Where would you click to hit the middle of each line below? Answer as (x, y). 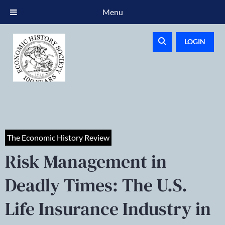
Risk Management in (86, 161)
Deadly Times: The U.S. (96, 185)
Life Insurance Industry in (108, 209)
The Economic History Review (58, 137)
